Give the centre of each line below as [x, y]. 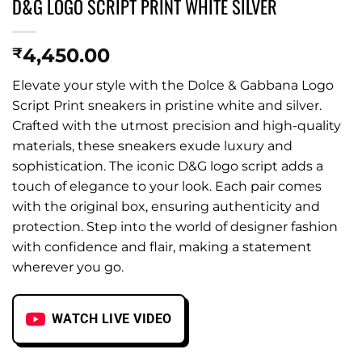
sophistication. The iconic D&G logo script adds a [168, 166]
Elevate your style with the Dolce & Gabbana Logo [173, 86]
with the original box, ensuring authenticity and [166, 207]
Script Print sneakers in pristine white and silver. [167, 106]
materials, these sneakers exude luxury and [152, 146]
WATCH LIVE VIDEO [112, 319]
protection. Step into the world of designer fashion [175, 227]
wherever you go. [68, 267]
